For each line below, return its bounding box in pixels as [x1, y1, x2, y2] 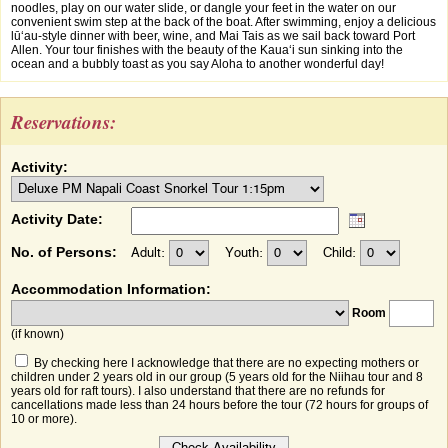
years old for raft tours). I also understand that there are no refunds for [11, 384, 385, 398]
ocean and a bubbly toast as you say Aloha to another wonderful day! [11, 57, 384, 71]
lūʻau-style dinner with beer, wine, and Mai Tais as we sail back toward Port [11, 29, 415, 43]
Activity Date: [11, 211, 103, 227]
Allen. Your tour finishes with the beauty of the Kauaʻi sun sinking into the [11, 43, 403, 57]
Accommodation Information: [11, 281, 211, 297]
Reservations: [11, 108, 116, 135]
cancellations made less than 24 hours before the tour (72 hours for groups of [11, 398, 428, 412]
